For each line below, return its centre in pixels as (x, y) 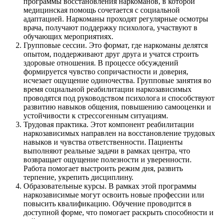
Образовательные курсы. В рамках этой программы (110, 186)
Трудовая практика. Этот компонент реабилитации (109, 125)
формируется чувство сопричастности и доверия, (106, 72)
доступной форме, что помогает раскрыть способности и (119, 213)
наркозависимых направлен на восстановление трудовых (119, 133)
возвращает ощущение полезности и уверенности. (108, 160)
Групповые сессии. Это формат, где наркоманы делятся (116, 45)
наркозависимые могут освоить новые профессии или (114, 195)
